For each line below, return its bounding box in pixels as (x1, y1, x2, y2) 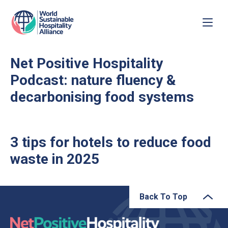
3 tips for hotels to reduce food (10, 134, 211, 151)
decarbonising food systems (10, 89, 194, 105)
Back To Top (139, 192, 187, 202)
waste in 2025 (10, 151, 99, 167)
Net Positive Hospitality (10, 55, 163, 72)
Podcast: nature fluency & (10, 72, 176, 89)
